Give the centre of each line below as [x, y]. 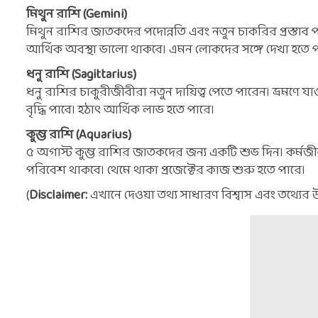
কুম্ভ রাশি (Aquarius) [79, 135]
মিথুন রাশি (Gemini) [77, 15]
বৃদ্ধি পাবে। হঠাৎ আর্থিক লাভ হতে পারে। [122, 110]
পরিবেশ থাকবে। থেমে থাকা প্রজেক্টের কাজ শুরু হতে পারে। [167, 171]
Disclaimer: [60, 196]
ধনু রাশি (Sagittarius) [81, 75]
